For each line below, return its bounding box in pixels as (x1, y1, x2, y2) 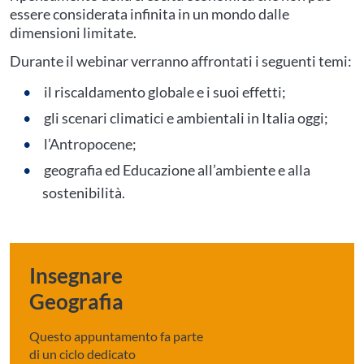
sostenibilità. (42, 184, 125, 201)
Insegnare (29, 262, 123, 288)
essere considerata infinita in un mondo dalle (10, 5, 289, 23)
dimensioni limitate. (10, 24, 136, 41)
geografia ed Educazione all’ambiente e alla (44, 161, 310, 179)
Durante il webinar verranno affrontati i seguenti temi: (10, 52, 352, 70)
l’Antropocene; (44, 135, 136, 153)
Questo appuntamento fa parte (29, 328, 203, 344)
